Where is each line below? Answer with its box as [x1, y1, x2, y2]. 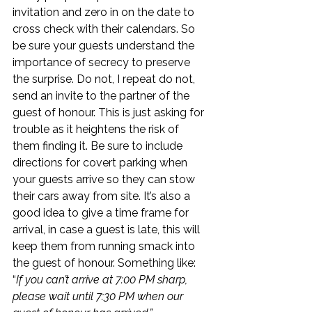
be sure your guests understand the [13, 39, 197, 52]
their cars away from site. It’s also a [13, 189, 193, 203]
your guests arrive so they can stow [13, 173, 198, 186]
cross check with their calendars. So [13, 22, 198, 36]
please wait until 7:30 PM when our [13, 290, 186, 303]
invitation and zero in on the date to [13, 6, 197, 19]
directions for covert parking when [13, 156, 190, 169]
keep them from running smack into [13, 240, 198, 253]
